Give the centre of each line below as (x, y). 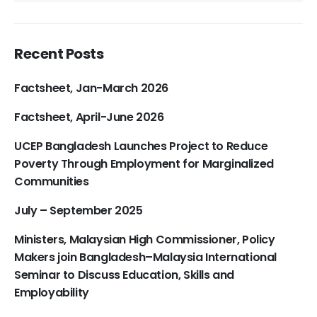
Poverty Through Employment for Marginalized (144, 164)
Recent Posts (59, 54)
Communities (52, 182)
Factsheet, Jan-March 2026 (91, 88)
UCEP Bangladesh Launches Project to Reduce (141, 146)
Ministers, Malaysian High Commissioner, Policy (145, 240)
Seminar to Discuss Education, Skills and (125, 275)
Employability (52, 293)
